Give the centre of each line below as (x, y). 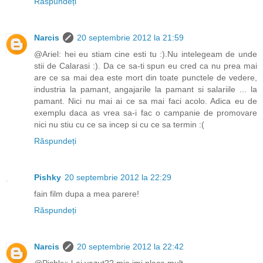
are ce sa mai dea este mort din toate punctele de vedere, (146, 78)
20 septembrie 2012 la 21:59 (130, 38)
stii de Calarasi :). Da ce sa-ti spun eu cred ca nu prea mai (146, 66)
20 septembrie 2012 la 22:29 (118, 178)
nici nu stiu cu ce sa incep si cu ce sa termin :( (119, 125)
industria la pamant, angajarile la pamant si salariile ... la (146, 90)
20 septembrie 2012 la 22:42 (130, 247)
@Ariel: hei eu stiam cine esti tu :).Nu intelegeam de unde (146, 54)
